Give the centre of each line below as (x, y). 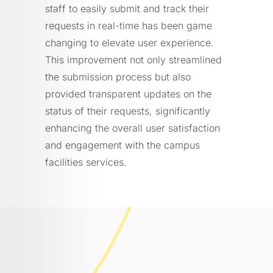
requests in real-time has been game (129, 25)
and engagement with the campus (122, 145)
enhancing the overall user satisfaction (133, 128)
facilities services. (86, 162)
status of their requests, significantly (128, 111)
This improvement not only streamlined (133, 59)
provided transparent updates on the (128, 94)
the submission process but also (118, 76)
